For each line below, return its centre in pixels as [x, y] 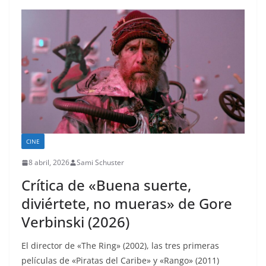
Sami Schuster [100, 163]
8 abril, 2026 [49, 163]
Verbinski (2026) [75, 222]
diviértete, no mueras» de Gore [127, 204]
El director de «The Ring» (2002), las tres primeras [120, 246]
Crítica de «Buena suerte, [106, 185]
